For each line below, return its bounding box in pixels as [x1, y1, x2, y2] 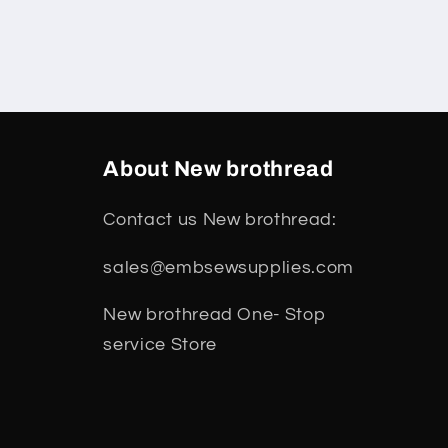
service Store [103, 336, 217, 355]
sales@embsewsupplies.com [103, 258, 355, 277]
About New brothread [103, 157, 334, 182]
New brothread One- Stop [103, 306, 327, 325]
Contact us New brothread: [103, 211, 337, 230]
